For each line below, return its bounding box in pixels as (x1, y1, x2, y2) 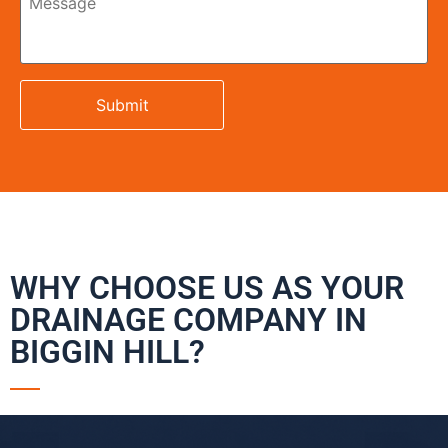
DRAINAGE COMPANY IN (10, 301, 367, 340)
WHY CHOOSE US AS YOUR (10, 269, 404, 308)
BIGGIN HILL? (10, 333, 205, 372)
